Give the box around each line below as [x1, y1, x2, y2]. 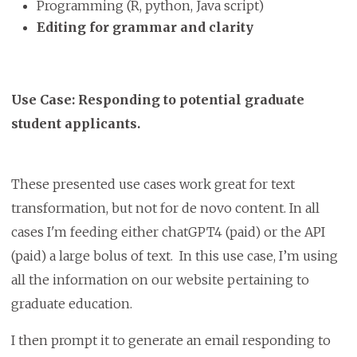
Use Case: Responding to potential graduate [10, 92, 304, 108]
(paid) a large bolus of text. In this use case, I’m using [10, 248, 338, 265]
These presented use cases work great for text [10, 176, 295, 193]
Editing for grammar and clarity [36, 19, 253, 36]
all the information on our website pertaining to [10, 272, 309, 288]
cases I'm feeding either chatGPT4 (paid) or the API [10, 224, 325, 241]
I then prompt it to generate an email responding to [10, 332, 331, 349]
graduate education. [10, 296, 135, 312]
